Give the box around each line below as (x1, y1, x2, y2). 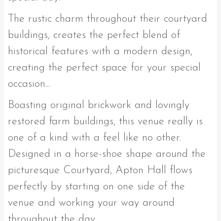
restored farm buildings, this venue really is (8, 115, 203, 127)
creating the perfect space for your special (8, 62, 201, 74)
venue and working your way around (8, 197, 175, 209)
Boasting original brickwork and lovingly (8, 99, 189, 111)
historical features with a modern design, (8, 45, 192, 57)
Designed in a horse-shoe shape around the (8, 148, 206, 160)
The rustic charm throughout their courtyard (8, 13, 207, 25)
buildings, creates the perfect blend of (8, 29, 180, 41)
